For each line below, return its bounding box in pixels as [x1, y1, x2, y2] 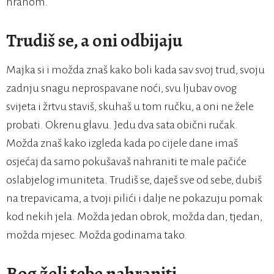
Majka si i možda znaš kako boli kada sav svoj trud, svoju [6, 64, 265, 76]
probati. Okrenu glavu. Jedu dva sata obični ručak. [6, 119, 238, 131]
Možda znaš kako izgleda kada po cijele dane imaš [6, 137, 238, 150]
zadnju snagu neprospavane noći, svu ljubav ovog [6, 82, 237, 95]
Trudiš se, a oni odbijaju [6, 28, 182, 53]
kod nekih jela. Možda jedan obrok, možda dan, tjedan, [6, 210, 262, 223]
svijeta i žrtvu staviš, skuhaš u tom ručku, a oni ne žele [6, 100, 254, 113]
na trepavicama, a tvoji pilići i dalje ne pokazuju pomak [6, 192, 262, 205]
